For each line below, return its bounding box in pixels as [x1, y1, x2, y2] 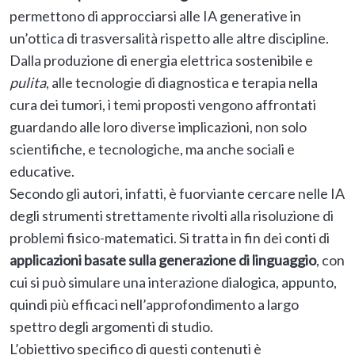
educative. [10, 162, 77, 181]
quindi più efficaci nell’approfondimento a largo [10, 296, 299, 314]
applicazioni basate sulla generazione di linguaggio [10, 251, 316, 269]
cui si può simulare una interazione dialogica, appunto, [10, 273, 337, 292]
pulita [10, 74, 46, 92]
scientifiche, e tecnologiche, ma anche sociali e [10, 140, 295, 158]
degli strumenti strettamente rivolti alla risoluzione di [10, 207, 334, 225]
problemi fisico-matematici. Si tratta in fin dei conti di [10, 229, 330, 247]
